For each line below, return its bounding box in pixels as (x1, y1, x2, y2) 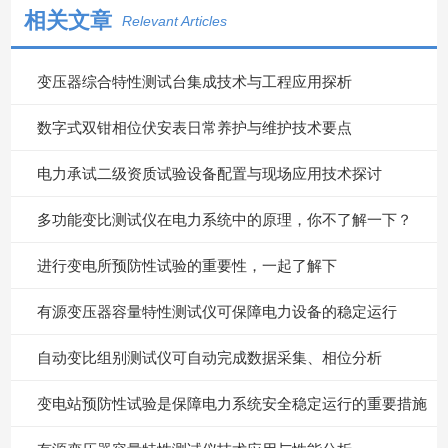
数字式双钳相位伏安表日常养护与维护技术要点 (36, 118, 352, 136)
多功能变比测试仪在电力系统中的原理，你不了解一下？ (36, 210, 412, 228)
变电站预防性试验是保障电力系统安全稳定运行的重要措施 (36, 394, 427, 412)
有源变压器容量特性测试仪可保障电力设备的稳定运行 (36, 302, 397, 320)
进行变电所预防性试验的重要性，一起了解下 (36, 256, 337, 274)
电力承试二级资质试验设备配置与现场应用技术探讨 (36, 164, 382, 182)
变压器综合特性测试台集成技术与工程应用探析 (36, 72, 352, 90)
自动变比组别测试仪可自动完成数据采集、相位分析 (36, 348, 382, 366)
